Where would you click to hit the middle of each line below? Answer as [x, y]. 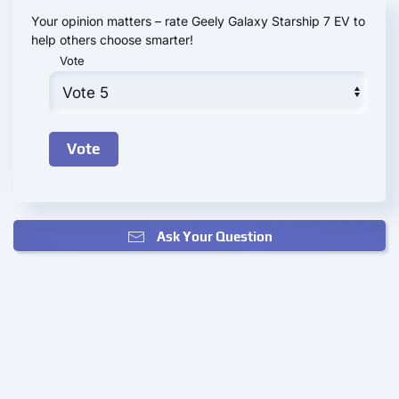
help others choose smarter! [112, 40]
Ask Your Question [214, 237]
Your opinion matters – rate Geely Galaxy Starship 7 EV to [198, 21]
